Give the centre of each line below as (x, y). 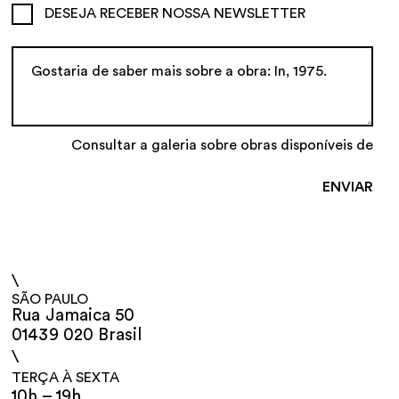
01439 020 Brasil (77, 335)
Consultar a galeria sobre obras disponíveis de (222, 146)
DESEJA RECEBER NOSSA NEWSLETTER (175, 14)
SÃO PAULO (50, 299)
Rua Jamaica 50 (73, 315)
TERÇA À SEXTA (65, 377)
